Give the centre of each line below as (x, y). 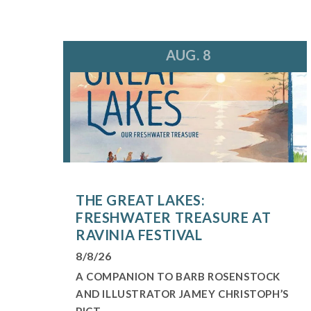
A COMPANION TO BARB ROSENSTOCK (178, 276)
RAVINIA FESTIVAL (139, 234)
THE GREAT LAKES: (140, 200)
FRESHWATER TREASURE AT (173, 217)
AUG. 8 (188, 54)
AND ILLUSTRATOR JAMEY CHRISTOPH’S (182, 293)
